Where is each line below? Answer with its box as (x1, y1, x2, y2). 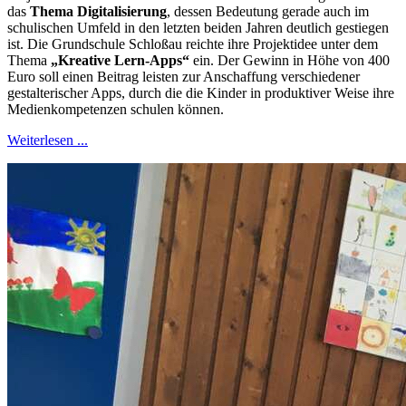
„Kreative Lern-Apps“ (51, 53, 189, 69)
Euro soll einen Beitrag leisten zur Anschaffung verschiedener (7, 69, 360, 85)
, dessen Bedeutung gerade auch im (167, 4, 369, 20)
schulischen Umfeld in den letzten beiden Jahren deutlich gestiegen (7, 20, 389, 36)
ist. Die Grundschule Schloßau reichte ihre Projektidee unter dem (7, 36, 378, 53)
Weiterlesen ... (7, 132, 88, 149)
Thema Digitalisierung (30, 4, 167, 20)
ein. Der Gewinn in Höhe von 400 (189, 53, 390, 69)
